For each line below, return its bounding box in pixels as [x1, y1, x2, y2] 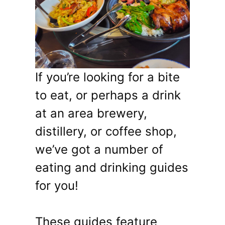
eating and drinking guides [35, 160, 188, 175]
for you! [35, 178, 78, 193]
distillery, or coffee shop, [35, 124, 177, 139]
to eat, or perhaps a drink [35, 88, 181, 103]
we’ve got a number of [35, 142, 163, 157]
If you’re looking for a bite [35, 70, 180, 85]
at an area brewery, [35, 106, 147, 121]
